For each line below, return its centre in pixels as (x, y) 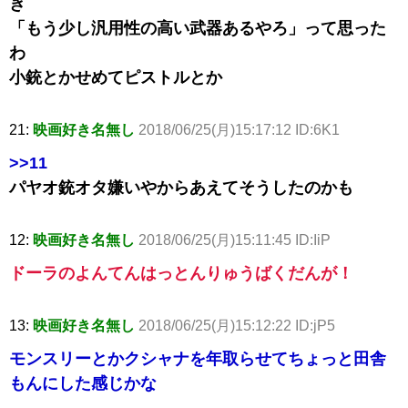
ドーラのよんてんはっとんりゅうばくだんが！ (181, 273)
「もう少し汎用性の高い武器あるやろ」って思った (198, 28)
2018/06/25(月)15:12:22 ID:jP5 (237, 325)
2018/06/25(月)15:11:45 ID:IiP (235, 240)
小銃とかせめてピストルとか (116, 77)
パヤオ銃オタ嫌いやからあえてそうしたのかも (181, 187)
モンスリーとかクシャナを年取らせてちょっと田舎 (198, 358)
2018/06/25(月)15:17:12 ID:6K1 (239, 129)
